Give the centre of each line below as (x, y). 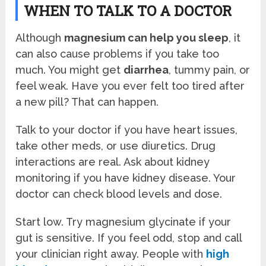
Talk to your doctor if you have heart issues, (127, 129)
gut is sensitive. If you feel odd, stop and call (129, 237)
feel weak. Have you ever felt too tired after (130, 85)
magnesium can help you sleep (147, 37)
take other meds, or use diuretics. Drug (116, 145)
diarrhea (146, 69)
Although (40, 37)
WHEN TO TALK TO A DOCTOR (128, 11)
